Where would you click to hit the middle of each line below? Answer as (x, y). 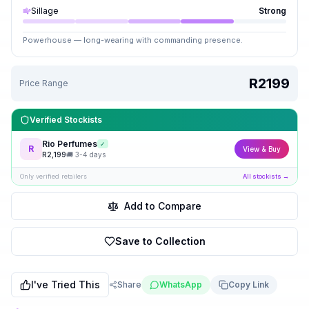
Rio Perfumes (70, 143)
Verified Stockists (66, 120)
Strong (272, 11)
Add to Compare (163, 206)
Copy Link (249, 285)
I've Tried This (66, 285)
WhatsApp (181, 285)
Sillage (45, 11)
